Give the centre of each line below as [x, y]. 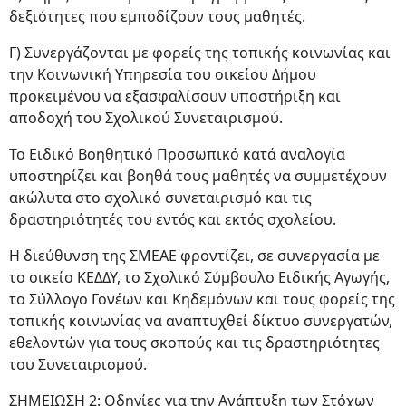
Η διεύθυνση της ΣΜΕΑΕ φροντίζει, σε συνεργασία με [194, 256]
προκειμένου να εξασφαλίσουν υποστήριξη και [175, 96]
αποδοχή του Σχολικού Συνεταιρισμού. [146, 118]
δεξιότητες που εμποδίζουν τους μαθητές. [157, 16]
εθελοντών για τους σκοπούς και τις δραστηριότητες [194, 343]
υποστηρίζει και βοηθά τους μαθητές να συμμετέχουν [198, 176]
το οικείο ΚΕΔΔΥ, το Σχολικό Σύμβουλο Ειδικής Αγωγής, [199, 277]
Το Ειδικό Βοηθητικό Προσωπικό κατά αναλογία [177, 154]
